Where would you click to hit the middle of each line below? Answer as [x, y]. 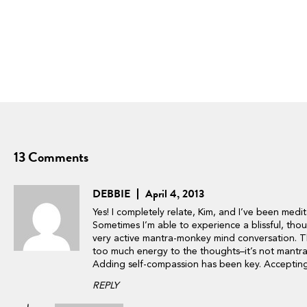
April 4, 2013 [175, 194]
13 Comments [51, 157]
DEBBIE [111, 194]
